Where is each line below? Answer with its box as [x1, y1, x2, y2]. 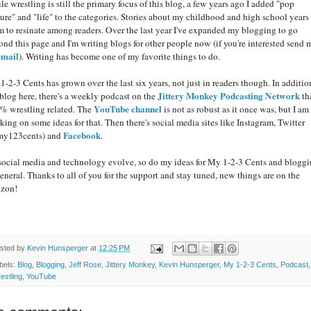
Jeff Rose [69, 260, 101, 269]
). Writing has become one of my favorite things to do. [19, 49, 220, 62]
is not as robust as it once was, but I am [162, 102, 309, 115]
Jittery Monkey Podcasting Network [158, 88, 300, 103]
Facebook [63, 128, 101, 142]
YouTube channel [94, 101, 162, 116]
